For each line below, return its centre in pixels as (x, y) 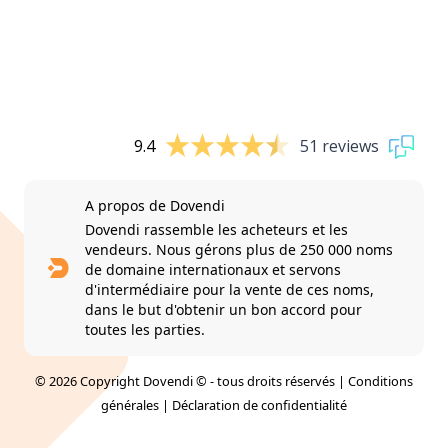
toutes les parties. (144, 329)
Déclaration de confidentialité (259, 404)
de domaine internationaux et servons (212, 269)
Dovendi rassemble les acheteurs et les (216, 229)
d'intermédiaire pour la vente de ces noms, (229, 289)
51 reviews (339, 146)
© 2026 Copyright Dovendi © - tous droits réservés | (191, 380)
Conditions (380, 380)
